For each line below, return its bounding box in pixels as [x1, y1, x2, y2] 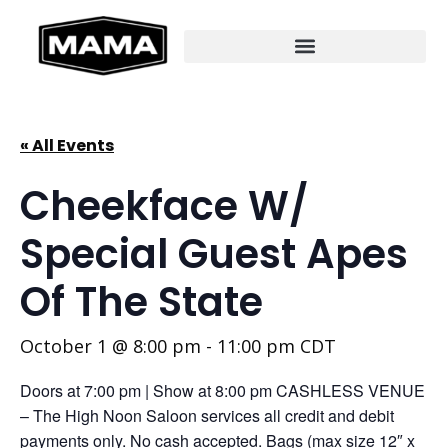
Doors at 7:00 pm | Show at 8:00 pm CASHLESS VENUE [20, 379, 425, 402]
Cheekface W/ [20, 178, 308, 234]
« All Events [20, 134, 114, 157]
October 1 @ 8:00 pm [20, 334, 201, 358]
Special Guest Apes [20, 226, 408, 282]
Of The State [20, 274, 263, 330]
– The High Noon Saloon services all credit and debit [20, 404, 394, 427]
